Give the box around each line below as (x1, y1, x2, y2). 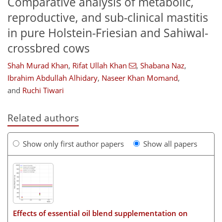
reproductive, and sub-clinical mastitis (7, 9, 208, 25)
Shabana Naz (140, 60, 184, 71)
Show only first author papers (23, 138, 124, 149)
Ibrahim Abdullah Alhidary (7, 73, 98, 83)
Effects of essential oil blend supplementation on (13, 208, 188, 218)
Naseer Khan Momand (102, 73, 178, 83)
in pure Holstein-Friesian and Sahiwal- (7, 25, 208, 41)
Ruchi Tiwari (22, 85, 64, 96)
